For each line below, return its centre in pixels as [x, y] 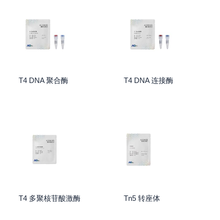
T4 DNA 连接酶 [148, 81]
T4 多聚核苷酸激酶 [49, 198]
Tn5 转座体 [142, 198]
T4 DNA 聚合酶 [43, 81]
